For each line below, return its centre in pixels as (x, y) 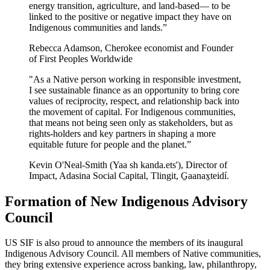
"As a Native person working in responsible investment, (135, 79)
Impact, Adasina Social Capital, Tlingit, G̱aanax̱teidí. (129, 175)
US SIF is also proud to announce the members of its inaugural (124, 243)
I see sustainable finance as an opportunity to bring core (134, 90)
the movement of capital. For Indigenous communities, (132, 111)
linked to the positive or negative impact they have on (130, 16)
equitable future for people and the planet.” (110, 144)
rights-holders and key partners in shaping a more (122, 133)
